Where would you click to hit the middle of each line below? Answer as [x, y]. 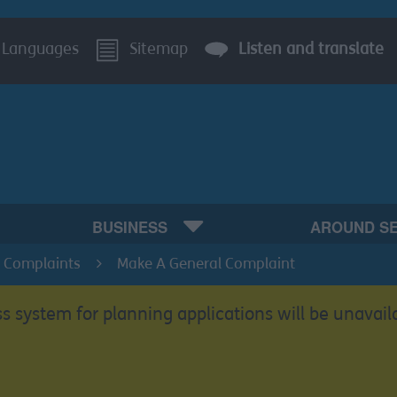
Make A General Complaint [206, 265]
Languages [40, 50]
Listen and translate [311, 50]
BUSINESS [132, 227]
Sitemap [159, 50]
